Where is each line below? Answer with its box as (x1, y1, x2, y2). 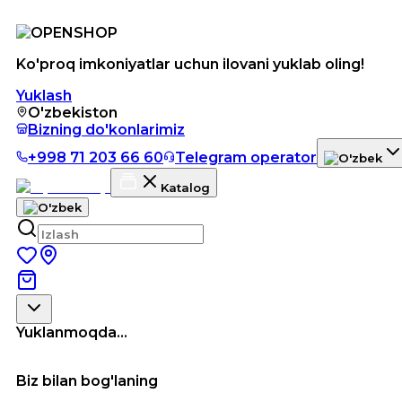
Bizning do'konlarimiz (28, 121, 185, 138)
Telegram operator (175, 149, 317, 166)
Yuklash (16, 87, 72, 104)
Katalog (161, 180, 210, 195)
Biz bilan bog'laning (16, 372, 158, 389)
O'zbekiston (28, 104, 118, 121)
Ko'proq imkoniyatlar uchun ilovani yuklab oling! (16, 56, 364, 73)
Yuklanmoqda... (16, 324, 127, 341)
